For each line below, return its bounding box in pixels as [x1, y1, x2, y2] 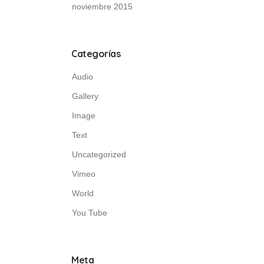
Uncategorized [72, 150, 126, 159]
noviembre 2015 [72, 2, 133, 11]
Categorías [71, 48, 120, 60]
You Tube [72, 208, 107, 217]
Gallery [72, 91, 98, 101]
